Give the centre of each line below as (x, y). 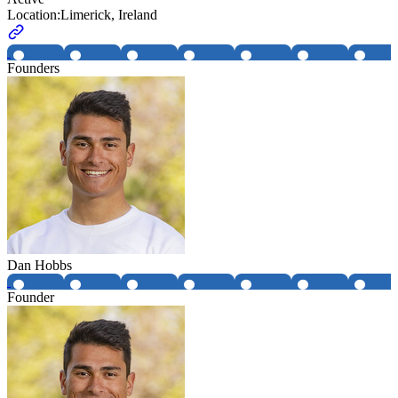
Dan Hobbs (40, 266)
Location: (34, 15)
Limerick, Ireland (109, 15)
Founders (33, 68)
